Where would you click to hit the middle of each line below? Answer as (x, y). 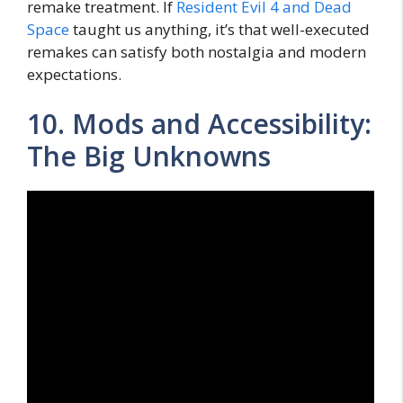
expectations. (74, 74)
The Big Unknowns (149, 157)
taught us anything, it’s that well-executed (219, 29)
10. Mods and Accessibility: (199, 124)
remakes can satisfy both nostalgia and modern (197, 51)
